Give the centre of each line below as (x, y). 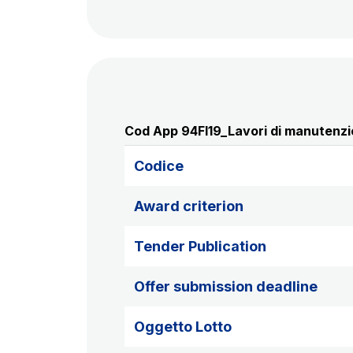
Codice (159, 166)
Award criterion (189, 206)
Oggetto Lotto (183, 327)
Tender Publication (200, 246)
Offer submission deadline (226, 286)
